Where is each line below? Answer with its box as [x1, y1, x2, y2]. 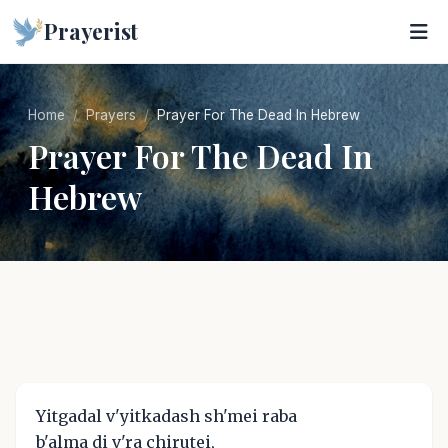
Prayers [86, 107, 136, 123]
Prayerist [44, 17, 139, 45]
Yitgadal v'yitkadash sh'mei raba [36, 406, 297, 426]
